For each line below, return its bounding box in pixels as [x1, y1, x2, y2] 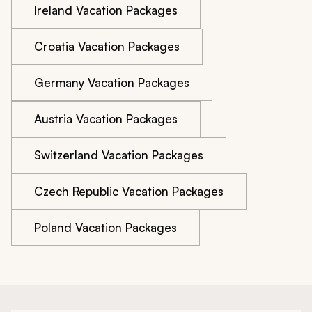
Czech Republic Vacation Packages [34, 183, 224, 198]
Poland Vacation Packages [34, 219, 177, 235]
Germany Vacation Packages [34, 75, 189, 90]
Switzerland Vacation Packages [34, 147, 203, 162]
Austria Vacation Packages [34, 111, 178, 126]
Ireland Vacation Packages [34, 2, 178, 17]
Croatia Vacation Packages [34, 38, 180, 54]
